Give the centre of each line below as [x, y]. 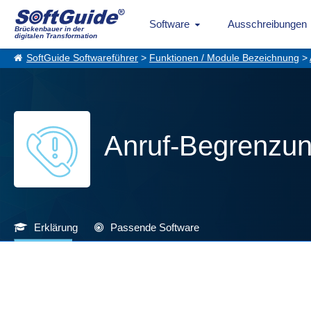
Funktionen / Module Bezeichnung [224, 58]
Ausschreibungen [267, 24]
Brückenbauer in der [49, 29]
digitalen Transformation [56, 36]
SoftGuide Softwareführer [82, 58]
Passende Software [155, 227]
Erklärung [56, 227]
